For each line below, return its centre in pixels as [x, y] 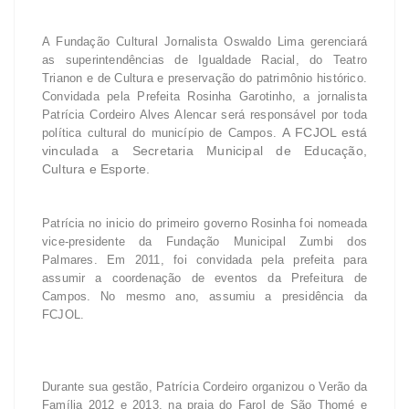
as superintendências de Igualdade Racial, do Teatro [204, 59]
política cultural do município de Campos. [163, 132]
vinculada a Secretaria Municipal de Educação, [204, 150]
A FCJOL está [325, 132]
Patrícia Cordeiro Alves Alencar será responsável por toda [204, 114]
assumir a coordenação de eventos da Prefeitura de [204, 278]
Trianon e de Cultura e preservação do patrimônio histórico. [204, 78]
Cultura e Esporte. [96, 168]
